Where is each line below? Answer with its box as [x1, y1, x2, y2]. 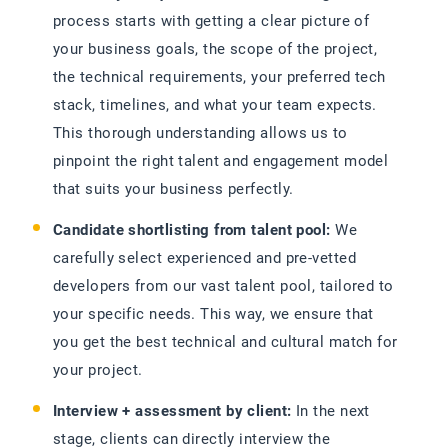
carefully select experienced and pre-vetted [53, 249, 356, 268]
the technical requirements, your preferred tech [53, 68, 386, 87]
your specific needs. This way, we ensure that [53, 305, 374, 324]
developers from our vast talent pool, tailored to [53, 277, 394, 296]
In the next [291, 402, 370, 421]
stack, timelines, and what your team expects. [53, 96, 377, 115]
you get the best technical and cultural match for [53, 333, 398, 352]
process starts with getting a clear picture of [53, 12, 370, 31]
